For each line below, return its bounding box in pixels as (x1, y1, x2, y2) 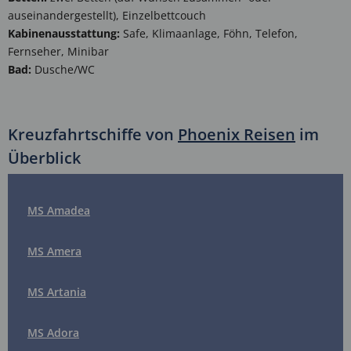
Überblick (8, 147, 81, 169)
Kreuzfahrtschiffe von (8, 124, 178, 146)
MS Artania (27, 284, 86, 300)
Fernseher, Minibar (8, 44, 109, 60)
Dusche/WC (31, 62, 95, 78)
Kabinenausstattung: (8, 26, 120, 42)
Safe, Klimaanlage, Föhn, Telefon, (120, 26, 298, 42)
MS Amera (27, 244, 81, 259)
